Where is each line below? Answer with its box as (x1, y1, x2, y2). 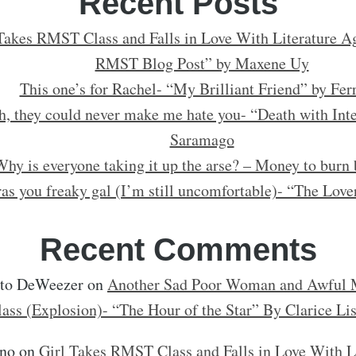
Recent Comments (39, 232, 317, 267)
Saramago (169, 129, 234, 150)
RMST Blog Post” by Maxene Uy (95, 52, 309, 74)
